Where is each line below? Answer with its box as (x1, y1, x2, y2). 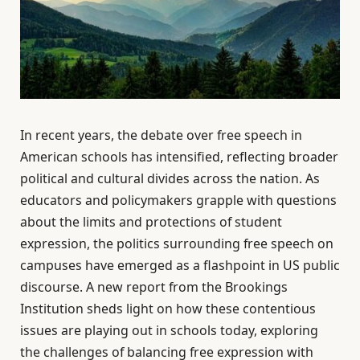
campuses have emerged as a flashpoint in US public (20, 256, 340, 275)
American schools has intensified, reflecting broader (20, 148, 338, 166)
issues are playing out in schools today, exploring (20, 321, 318, 340)
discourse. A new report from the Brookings (20, 278, 288, 297)
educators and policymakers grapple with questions (20, 191, 337, 210)
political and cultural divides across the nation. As (20, 170, 320, 188)
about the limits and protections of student (20, 213, 282, 231)
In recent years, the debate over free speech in (20, 126, 302, 145)
